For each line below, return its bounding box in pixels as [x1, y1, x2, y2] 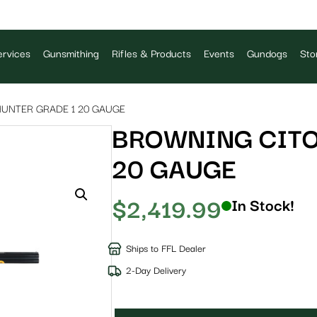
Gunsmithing [43, 48, 100, 61]
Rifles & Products [112, 48, 192, 61]
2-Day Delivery [125, 265, 186, 277]
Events [204, 48, 235, 61]
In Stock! [231, 197, 294, 215]
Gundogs [247, 48, 288, 61]
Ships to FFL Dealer [125, 243, 206, 255]
